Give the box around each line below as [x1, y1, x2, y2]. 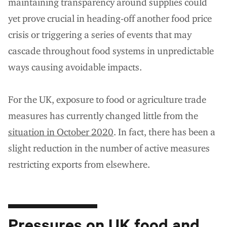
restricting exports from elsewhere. [8, 158, 150, 170]
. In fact [113, 126, 144, 138]
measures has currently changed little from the [8, 109, 198, 122]
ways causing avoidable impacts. [8, 61, 142, 73]
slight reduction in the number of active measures [8, 142, 210, 154]
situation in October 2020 [8, 126, 113, 138]
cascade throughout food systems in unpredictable [8, 45, 214, 57]
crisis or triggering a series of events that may [8, 28, 192, 41]
